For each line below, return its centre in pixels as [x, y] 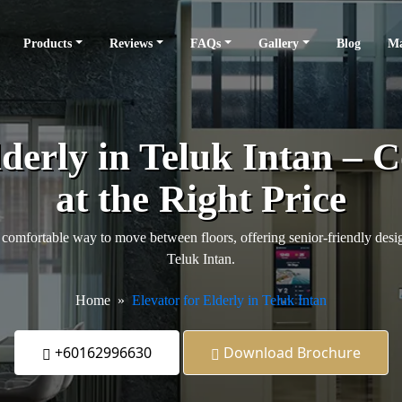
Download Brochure [290, 353]
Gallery [279, 44]
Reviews [131, 44]
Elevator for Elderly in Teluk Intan [229, 300]
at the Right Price [201, 199]
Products [48, 44]
